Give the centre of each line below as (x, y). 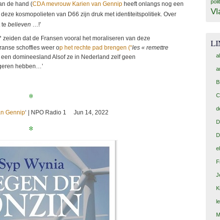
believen (19, 24)
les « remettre (150, 48)
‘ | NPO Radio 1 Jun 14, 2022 (67, 113)
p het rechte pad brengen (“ (96, 48)
